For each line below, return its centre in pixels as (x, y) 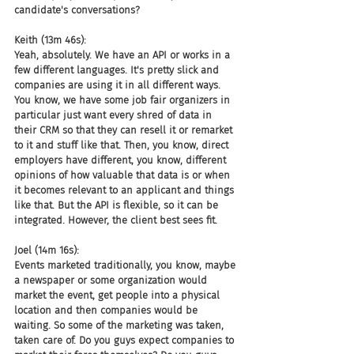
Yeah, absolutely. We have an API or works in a (124, 55)
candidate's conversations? (77, 10)
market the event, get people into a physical (119, 295)
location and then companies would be (107, 310)
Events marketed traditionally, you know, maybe (126, 265)
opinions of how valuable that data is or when (124, 175)
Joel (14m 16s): (47, 250)
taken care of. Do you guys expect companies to (126, 340)
